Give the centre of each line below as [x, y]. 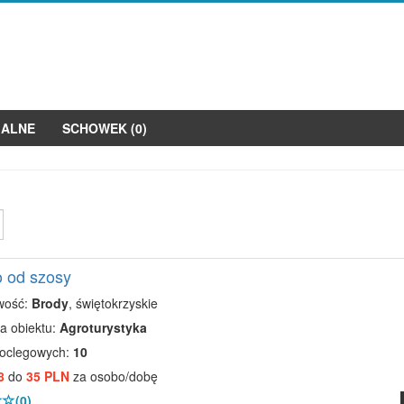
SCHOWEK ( [99, 128]
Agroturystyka [103, 327]
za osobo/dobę [113, 376]
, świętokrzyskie [113, 303]
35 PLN [47, 376]
